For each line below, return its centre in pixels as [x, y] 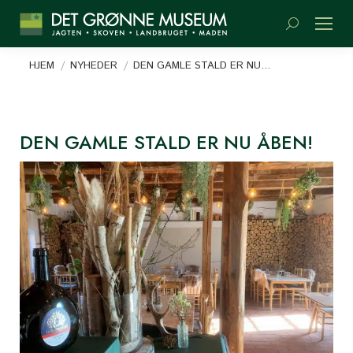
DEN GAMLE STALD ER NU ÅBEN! [166, 142]
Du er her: [48, 56]
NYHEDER [94, 66]
